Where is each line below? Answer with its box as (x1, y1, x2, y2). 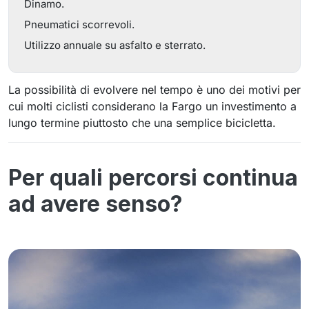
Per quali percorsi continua (8, 164, 298, 191)
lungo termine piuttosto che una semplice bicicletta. (8, 116, 276, 130)
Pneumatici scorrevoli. (24, 18, 134, 31)
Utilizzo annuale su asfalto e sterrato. (24, 39, 206, 52)
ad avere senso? (8, 190, 183, 217)
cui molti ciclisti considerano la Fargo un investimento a (8, 99, 297, 113)
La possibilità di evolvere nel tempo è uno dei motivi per (8, 83, 301, 97)
